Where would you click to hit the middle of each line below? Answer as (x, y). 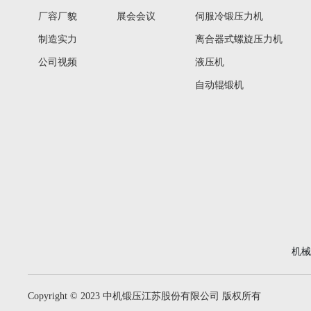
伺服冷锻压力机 (229, 16)
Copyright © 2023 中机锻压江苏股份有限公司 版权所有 (145, 296)
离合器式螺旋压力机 (238, 39)
